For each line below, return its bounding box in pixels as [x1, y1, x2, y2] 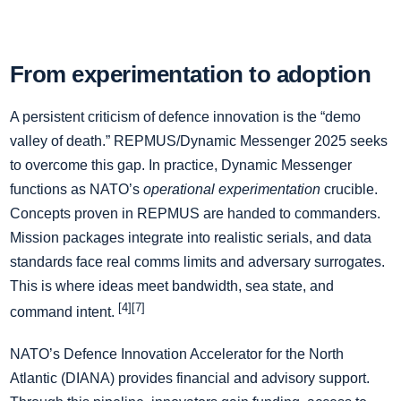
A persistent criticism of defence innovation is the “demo [10, 108, 361, 124]
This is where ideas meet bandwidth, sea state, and [10, 277, 334, 294]
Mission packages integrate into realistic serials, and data [10, 229, 371, 245]
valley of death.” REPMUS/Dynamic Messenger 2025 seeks [10, 132, 388, 149]
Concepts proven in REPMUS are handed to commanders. [10, 205, 380, 221]
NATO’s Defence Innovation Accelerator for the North [10, 346, 344, 363]
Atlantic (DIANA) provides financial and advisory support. [10, 371, 370, 387]
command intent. [10, 304, 118, 320]
